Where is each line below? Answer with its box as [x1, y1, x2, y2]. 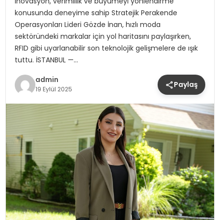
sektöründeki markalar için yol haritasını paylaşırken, [14, 31, 191, 42]
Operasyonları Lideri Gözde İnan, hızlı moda [14, 20, 161, 30]
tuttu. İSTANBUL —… [14, 55, 78, 65]
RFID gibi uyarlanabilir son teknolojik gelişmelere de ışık [14, 43, 198, 54]
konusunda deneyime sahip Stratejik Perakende [14, 8, 177, 18]
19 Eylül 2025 [35, 84, 72, 93]
